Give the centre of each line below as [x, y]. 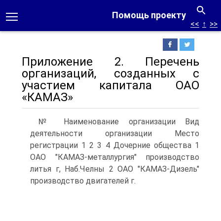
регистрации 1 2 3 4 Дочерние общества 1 [115, 145]
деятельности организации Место [115, 133]
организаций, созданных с [110, 74]
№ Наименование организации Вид [119, 122]
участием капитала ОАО [110, 85]
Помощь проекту [149, 15]
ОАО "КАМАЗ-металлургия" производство [115, 157]
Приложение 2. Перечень [110, 62]
